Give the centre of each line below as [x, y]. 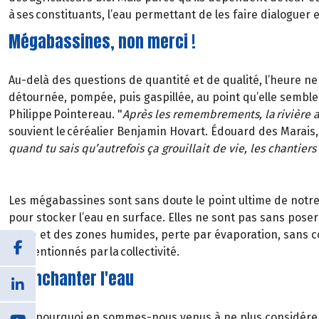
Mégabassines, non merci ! [102, 41]
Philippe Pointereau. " [66, 114]
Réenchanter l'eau [71, 279]
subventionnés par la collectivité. [94, 252]
